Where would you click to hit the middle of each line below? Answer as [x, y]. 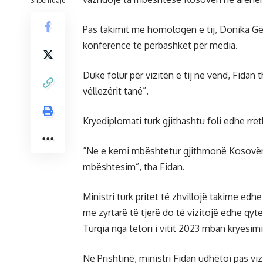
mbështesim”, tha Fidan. [134, 167]
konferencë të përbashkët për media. [160, 45]
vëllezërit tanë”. [116, 91]
